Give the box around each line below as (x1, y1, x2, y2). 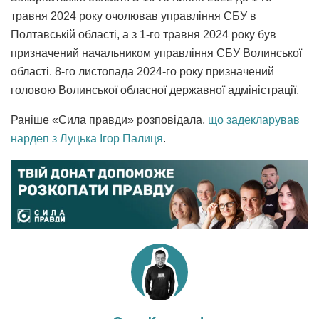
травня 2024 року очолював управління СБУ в (11, 10, 256, 23)
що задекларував (208, 114, 300, 127)
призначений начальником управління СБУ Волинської (11, 47, 302, 60)
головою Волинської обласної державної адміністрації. (11, 84, 299, 97)
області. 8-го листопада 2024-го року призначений (11, 66, 274, 78)
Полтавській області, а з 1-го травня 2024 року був (11, 28, 276, 41)
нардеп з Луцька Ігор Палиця (11, 132, 163, 145)
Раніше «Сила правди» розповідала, (11, 114, 208, 127)
